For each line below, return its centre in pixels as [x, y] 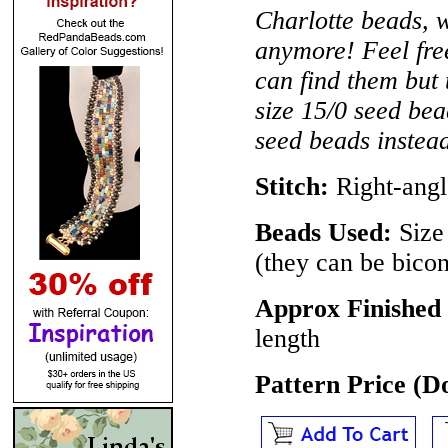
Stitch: [292, 186]
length [287, 338]
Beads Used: [327, 232]
